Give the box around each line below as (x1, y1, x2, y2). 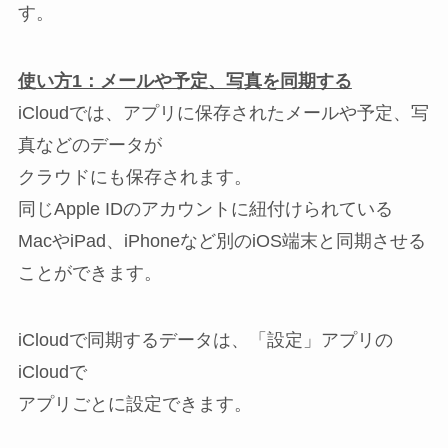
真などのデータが (17, 134, 162, 155)
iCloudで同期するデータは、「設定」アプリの (17, 330, 393, 351)
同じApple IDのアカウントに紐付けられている (17, 198, 393, 219)
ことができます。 (17, 262, 162, 283)
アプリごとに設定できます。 (17, 394, 252, 415)
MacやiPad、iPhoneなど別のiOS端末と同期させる (17, 230, 426, 251)
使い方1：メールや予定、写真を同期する (17, 70, 352, 91)
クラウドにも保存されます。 (17, 166, 252, 187)
